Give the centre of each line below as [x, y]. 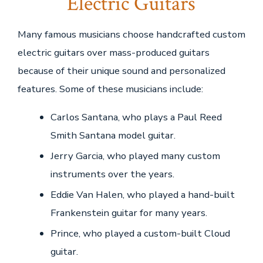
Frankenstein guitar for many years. [129, 213]
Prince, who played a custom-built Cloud [140, 233]
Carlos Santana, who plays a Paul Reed [136, 117]
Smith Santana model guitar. [113, 135]
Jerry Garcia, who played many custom [135, 156]
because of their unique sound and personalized [121, 71]
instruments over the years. [112, 174]
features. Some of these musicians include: [110, 89]
